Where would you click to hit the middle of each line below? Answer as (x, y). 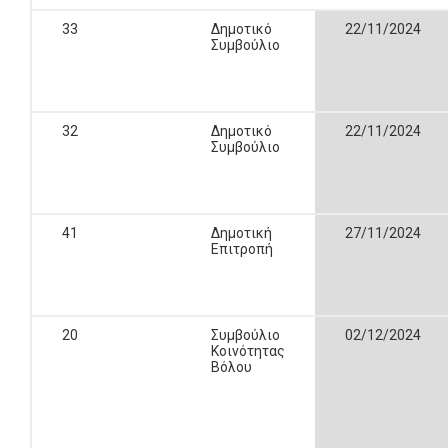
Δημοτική (241, 233)
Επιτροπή (242, 249)
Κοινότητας (248, 351)
